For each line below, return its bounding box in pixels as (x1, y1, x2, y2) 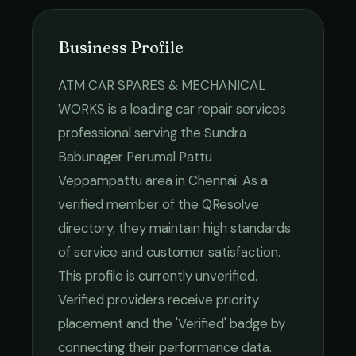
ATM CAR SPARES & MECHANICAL (58, 76, 265, 94)
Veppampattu (58, 172, 142, 189)
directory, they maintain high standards (58, 219, 291, 237)
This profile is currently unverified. (58, 267, 257, 284)
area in (142, 172, 188, 189)
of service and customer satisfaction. (58, 243, 281, 261)
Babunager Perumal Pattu (58, 148, 212, 165)
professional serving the (58, 124, 204, 141)
